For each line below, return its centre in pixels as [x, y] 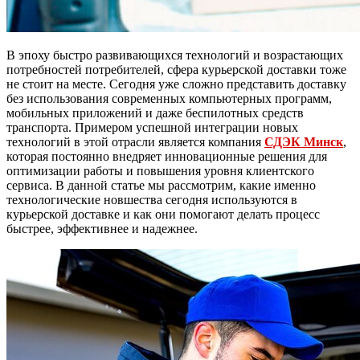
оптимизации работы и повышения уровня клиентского [160, 170]
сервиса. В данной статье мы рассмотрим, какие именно [161, 185]
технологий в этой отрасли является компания [135, 141]
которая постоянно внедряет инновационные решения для [167, 156]
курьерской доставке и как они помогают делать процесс [163, 214]
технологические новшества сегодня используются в [152, 199]
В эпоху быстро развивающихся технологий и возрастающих [175, 55]
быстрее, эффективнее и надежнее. [102, 228]
